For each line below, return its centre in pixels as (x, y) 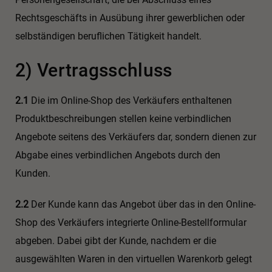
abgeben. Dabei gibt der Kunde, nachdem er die (116, 240)
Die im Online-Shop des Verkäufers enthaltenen (130, 100)
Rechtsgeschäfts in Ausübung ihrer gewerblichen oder (130, 18)
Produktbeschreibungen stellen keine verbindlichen (123, 118)
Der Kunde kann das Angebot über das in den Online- (142, 204)
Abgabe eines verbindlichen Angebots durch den (118, 155)
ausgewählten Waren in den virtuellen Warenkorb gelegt (134, 259)
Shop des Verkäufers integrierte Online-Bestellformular (131, 222)
